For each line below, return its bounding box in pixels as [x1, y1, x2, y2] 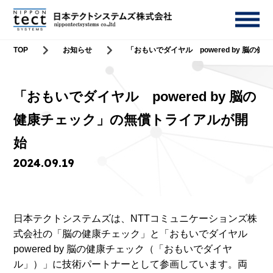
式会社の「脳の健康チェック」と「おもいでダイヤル [13, 229, 258, 239]
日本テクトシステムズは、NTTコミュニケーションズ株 [13, 213, 258, 224]
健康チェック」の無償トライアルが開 [13, 112, 249, 127]
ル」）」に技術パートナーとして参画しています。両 [13, 259, 248, 269]
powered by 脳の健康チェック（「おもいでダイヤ [13, 244, 233, 254]
